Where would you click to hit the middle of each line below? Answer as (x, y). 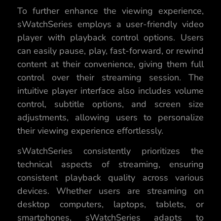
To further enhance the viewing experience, (110, 11)
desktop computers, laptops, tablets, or (110, 204)
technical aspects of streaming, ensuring (110, 165)
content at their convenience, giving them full (110, 64)
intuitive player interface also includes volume (110, 91)
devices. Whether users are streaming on (110, 191)
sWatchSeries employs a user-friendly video (110, 24)
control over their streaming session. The (110, 78)
